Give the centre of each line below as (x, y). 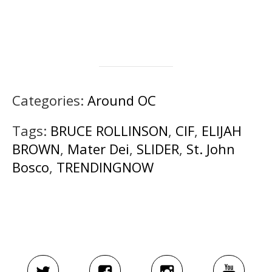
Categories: (50, 100)
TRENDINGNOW (105, 167)
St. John (211, 148)
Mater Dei (98, 148)
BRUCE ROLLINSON (109, 130)
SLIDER (158, 148)
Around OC (122, 100)
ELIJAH (222, 130)
